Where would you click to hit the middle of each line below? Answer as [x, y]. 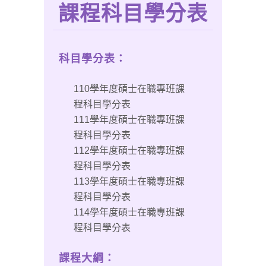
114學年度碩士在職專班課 [129, 212]
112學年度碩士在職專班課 [129, 151]
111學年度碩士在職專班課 [129, 120]
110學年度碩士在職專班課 [129, 89]
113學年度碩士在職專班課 [129, 181]
